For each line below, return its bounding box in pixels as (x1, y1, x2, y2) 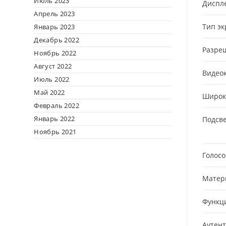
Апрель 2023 (34, 9, 75, 18)
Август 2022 (34, 62, 72, 71)
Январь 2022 (34, 114, 75, 123)
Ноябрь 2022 (34, 48, 77, 58)
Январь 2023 (34, 22, 75, 31)
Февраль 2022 (34, 101, 80, 110)
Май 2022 (34, 88, 65, 97)
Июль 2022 (34, 75, 70, 84)
